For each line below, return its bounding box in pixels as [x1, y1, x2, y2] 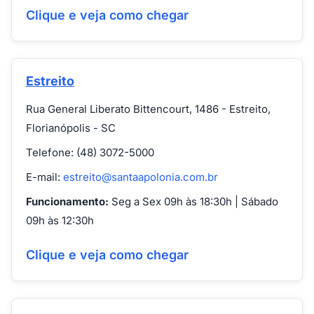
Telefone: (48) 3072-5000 [26, 146, 154, 159]
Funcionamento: [26, 195, 109, 208]
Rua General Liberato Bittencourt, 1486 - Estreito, [26, 102, 271, 116]
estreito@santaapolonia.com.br [63, 170, 218, 184]
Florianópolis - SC [26, 121, 116, 135]
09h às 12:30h [26, 214, 94, 227]
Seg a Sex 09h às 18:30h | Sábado [109, 195, 278, 208]
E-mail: [26, 170, 63, 184]
